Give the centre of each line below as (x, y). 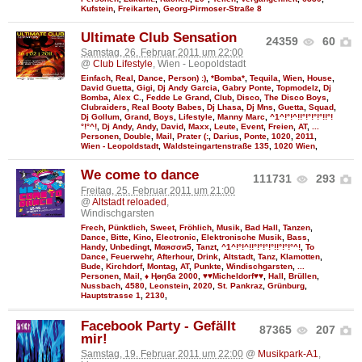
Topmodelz (297, 88)
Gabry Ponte (247, 88)
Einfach (96, 78)
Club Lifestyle (123, 64)
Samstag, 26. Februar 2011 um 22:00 (162, 53)
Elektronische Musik (242, 237)
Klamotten (300, 256)
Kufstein (97, 8)
